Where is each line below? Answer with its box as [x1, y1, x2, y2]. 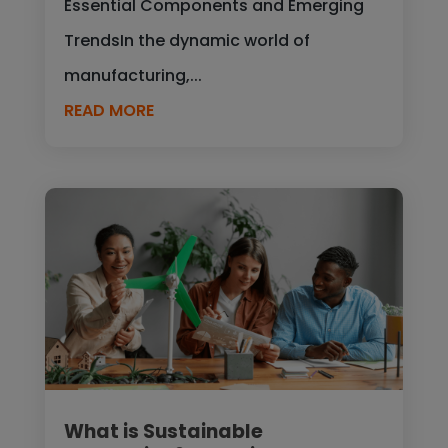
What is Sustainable [63, 417, 263, 445]
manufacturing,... [63, 63, 202, 87]
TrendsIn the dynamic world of [63, 28, 310, 52]
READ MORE [63, 98, 154, 122]
